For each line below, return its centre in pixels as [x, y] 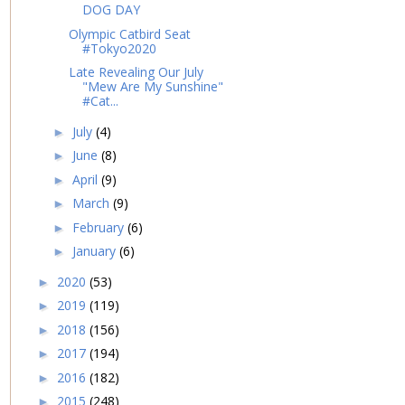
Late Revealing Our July [136, 72]
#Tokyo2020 [119, 48]
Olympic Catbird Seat [129, 33]
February [99, 227]
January [95, 251]
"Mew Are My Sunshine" [152, 87]
